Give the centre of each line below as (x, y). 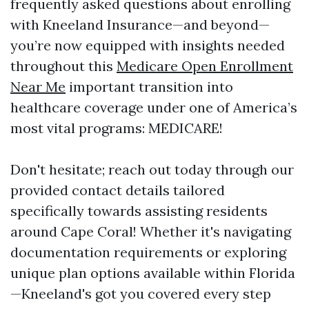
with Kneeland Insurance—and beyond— (140, 24)
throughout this (63, 66)
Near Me (38, 87)
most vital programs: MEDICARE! (117, 128)
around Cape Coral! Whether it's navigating (151, 231)
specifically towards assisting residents (139, 211)
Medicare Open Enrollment (205, 66)
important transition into (149, 87)
